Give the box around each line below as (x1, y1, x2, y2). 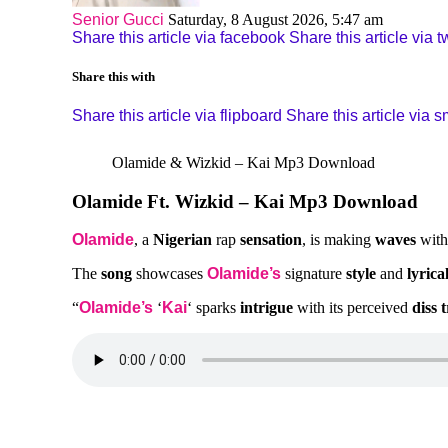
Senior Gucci (72, 10, 164, 28)
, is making (302, 231, 375, 249)
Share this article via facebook (72, 28, 285, 46)
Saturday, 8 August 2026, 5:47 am (168, 10, 383, 28)
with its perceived (293, 299, 412, 317)
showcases (132, 265, 207, 283)
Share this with (72, 68, 155, 84)
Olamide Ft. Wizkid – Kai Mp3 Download (72, 190, 418, 212)
